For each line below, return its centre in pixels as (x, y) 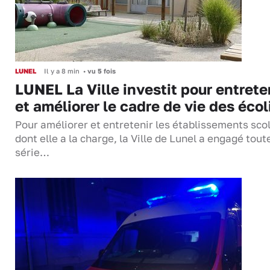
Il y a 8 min (62, 71)
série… (32, 153)
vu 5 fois (101, 71)
